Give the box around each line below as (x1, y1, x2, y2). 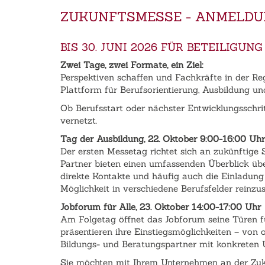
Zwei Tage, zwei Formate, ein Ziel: (60, 59, 203, 70)
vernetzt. (60, 114, 97, 126)
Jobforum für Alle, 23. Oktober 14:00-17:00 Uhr (60, 201, 261, 212)
